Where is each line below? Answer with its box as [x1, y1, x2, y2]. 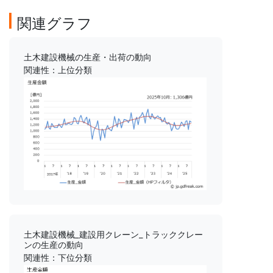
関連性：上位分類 [24, 65, 92, 76]
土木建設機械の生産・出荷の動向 [24, 52, 152, 63]
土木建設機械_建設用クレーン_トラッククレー [24, 229, 203, 240]
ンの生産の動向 [24, 239, 83, 250]
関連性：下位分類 [24, 252, 92, 263]
